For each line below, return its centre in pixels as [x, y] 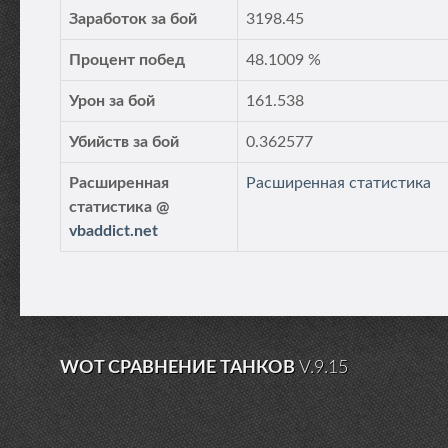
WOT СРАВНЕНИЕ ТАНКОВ [179, 368]
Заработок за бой [133, 19]
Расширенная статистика [338, 183]
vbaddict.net [113, 231]
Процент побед [127, 60]
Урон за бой [112, 101]
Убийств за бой [124, 142]
